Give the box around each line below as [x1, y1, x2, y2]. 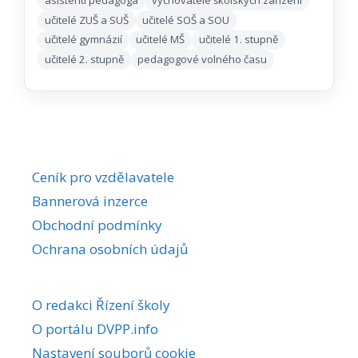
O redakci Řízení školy [32, 296, 170, 315]
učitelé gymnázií [44, 32, 122, 47]
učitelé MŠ [136, 32, 185, 47]
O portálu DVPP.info [32, 320, 158, 339]
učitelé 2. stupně [44, 51, 124, 66]
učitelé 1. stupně [198, 32, 278, 47]
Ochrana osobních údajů [32, 240, 188, 259]
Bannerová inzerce [32, 192, 148, 211]
